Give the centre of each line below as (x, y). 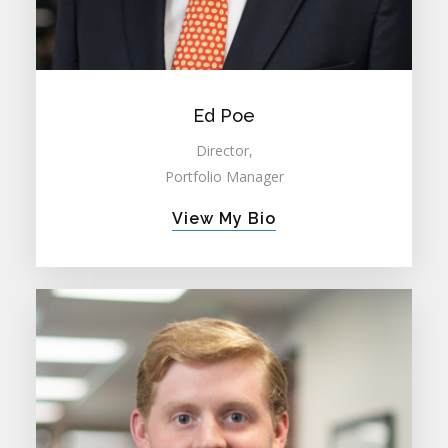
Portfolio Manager (224, 176)
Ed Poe (224, 115)
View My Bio (224, 218)
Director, (224, 150)
